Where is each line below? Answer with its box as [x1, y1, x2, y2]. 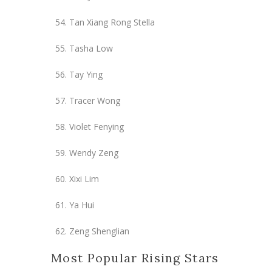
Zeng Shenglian [69, 225, 129, 237]
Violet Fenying [69, 120, 124, 132]
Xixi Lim [69, 172, 99, 185]
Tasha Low [69, 42, 113, 54]
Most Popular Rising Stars [51, 250, 219, 265]
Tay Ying [69, 68, 103, 80]
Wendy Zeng [69, 146, 118, 158]
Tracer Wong [69, 94, 120, 106]
